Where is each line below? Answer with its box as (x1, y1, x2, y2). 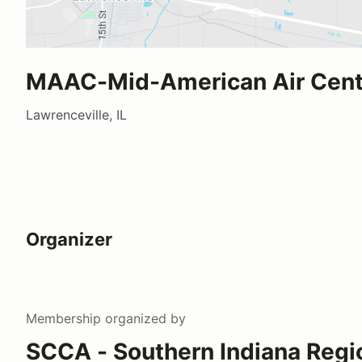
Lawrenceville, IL (26, 106, 127, 123)
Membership (26, 309, 101, 326)
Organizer (26, 228, 112, 250)
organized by (101, 309, 186, 326)
